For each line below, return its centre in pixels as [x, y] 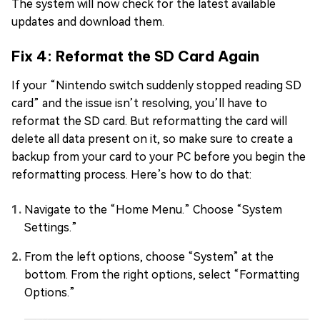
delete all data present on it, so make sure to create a [152, 139]
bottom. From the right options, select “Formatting [162, 274]
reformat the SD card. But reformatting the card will [149, 121]
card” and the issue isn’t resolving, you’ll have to [139, 103]
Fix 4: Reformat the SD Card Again [135, 56]
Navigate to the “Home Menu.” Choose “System [153, 209]
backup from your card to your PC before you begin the [159, 156]
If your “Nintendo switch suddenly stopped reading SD [156, 85]
